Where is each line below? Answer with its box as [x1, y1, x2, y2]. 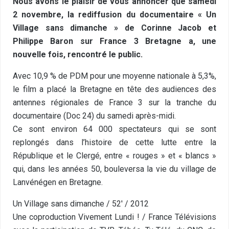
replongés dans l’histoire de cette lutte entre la [13, 138, 216, 147]
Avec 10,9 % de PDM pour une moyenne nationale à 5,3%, [13, 71, 216, 81]
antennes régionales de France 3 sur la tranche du [13, 98, 216, 107]
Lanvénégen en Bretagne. [13, 177, 103, 187]
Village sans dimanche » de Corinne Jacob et [13, 23, 216, 33]
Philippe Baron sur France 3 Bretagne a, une [13, 36, 216, 46]
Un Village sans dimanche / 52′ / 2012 [13, 199, 149, 209]
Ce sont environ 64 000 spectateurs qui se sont [13, 124, 216, 134]
